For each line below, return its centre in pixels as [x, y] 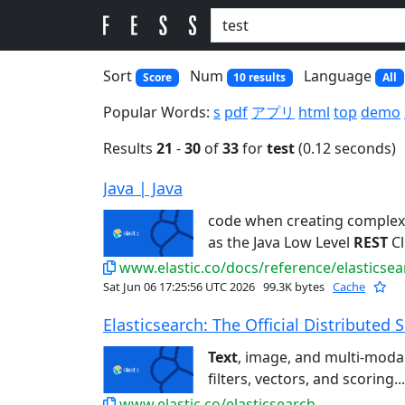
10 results [260, 77]
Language [340, 76]
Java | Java [143, 188]
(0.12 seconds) [345, 149]
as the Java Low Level [281, 243]
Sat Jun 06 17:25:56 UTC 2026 [180, 287]
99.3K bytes [294, 287]
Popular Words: [158, 113]
